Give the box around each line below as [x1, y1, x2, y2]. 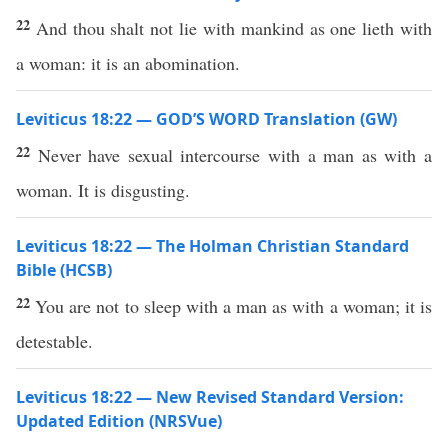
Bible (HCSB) [16, 259, 112, 281]
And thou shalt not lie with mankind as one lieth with [35, 16, 433, 40]
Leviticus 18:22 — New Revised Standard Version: [16, 386, 404, 408]
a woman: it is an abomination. [16, 51, 240, 75]
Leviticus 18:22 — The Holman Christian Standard [16, 235, 409, 257]
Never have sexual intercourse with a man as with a [37, 143, 433, 167]
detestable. [16, 329, 93, 353]
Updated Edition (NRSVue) [16, 410, 222, 432]
